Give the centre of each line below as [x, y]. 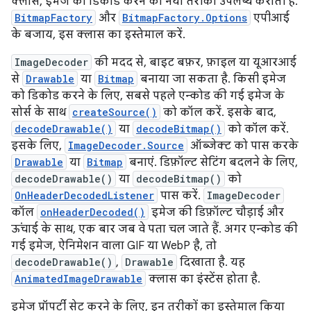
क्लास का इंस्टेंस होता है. [203, 279]
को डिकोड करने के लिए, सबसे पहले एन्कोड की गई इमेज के [148, 96]
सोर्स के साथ [40, 113]
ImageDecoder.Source [126, 146]
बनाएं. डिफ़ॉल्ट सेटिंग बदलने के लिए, [212, 163]
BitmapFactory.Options [185, 18]
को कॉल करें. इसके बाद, [218, 113]
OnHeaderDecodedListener [84, 196]
